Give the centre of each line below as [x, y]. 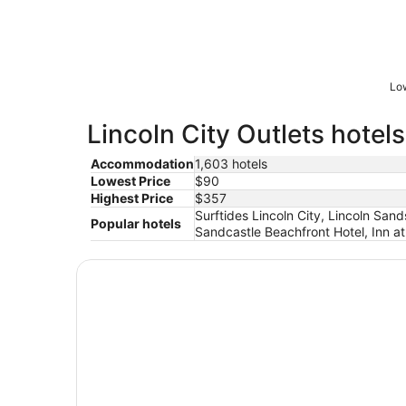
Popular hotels [136, 223]
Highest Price [132, 198]
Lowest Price [130, 180]
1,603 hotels [231, 163]
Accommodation [142, 163]
